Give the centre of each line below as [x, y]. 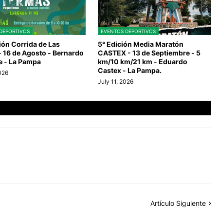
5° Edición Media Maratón [140, 44]
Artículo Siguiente [178, 203]
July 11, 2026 [115, 82]
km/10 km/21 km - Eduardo [142, 62]
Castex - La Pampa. [129, 71]
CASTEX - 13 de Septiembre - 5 [149, 53]
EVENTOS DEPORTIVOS [128, 31]
